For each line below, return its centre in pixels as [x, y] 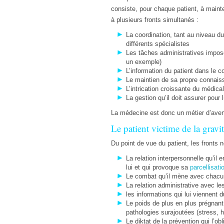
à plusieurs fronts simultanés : [155, 20]
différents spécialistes [158, 44]
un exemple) [144, 62]
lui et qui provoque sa [158, 167]
